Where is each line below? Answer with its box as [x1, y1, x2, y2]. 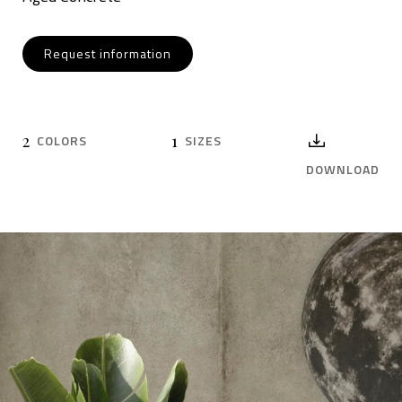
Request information [44, 44, 171, 64]
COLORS [37, 131, 87, 151]
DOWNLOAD [306, 160, 380, 179]
